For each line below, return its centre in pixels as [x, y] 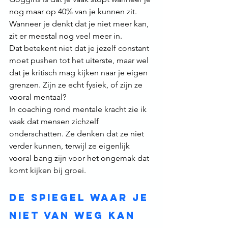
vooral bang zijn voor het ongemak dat [80, 158]
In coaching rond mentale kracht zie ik [79, 109]
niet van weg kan [75, 216]
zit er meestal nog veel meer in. [66, 36]
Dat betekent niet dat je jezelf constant [80, 48]
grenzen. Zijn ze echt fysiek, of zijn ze [77, 85]
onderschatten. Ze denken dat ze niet [78, 134]
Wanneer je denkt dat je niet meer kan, [80, 24]
